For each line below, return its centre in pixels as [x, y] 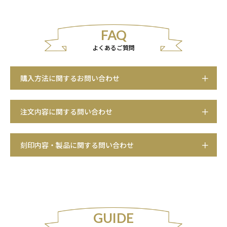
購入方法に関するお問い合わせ [70, 78]
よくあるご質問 [113, 47]
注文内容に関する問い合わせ [66, 111]
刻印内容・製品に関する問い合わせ [77, 145]
